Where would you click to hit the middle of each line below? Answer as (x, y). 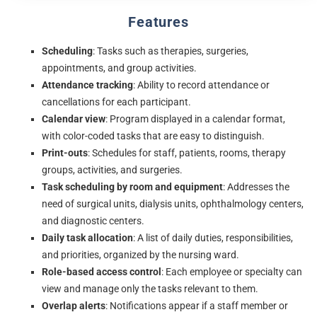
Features (158, 22)
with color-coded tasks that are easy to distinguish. (154, 137)
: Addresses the (257, 188)
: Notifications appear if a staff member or (197, 306)
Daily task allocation (88, 238)
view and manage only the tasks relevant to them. (150, 289)
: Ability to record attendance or (202, 86)
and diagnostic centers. (93, 221)
